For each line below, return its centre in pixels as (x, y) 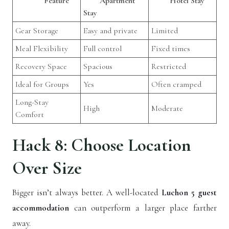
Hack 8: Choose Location (101, 145)
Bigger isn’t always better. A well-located (87, 193)
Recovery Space (41, 67)
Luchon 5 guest (189, 193)
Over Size (47, 168)
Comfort (30, 115)
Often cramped (176, 85)
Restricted (169, 67)
